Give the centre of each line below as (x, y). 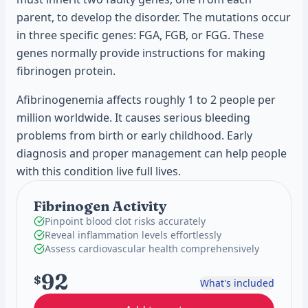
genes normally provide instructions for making (141, 53)
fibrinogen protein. (66, 71)
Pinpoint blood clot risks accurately (125, 221)
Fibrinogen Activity (100, 206)
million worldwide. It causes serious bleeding (133, 118)
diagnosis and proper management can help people (152, 153)
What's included (237, 283)
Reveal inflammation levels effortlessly (133, 235)
